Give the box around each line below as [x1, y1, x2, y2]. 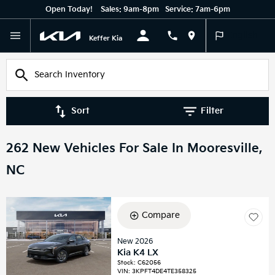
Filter [200, 106, 223, 116]
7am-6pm [195, 5, 230, 14]
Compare [141, 210, 180, 220]
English [227, 30, 258, 41]
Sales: [100, 5, 123, 14]
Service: [165, 5, 195, 14]
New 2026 [117, 237, 153, 246]
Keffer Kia [89, 34, 123, 42]
